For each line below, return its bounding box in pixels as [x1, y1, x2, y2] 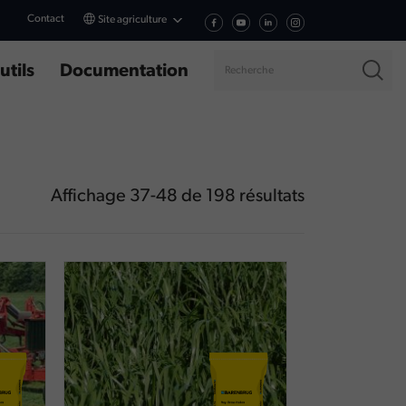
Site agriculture [96, 14, 169, 25]
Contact [27, 14, 64, 24]
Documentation [60, 63, 189, 81]
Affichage [51, 188, 130, 206]
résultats [236, 188, 304, 206]
